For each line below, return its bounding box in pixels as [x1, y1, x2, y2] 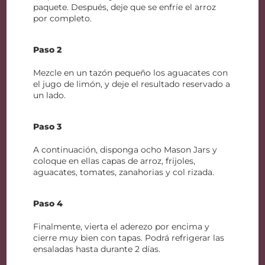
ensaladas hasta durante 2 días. [33, 244, 161, 254]
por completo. [33, 13, 92, 24]
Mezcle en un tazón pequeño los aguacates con [33, 67, 228, 78]
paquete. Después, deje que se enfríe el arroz [33, 2, 216, 12]
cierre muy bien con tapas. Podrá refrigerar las [33, 232, 225, 243]
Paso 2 [33, 44, 62, 55]
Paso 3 [33, 121, 62, 132]
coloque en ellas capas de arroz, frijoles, [33, 156, 196, 166]
